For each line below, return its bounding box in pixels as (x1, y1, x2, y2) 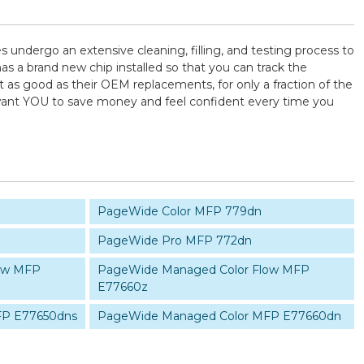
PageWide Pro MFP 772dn (97, 233, 252, 248)
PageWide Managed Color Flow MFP (97, 262, 310, 277)
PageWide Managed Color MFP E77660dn (97, 309, 341, 323)
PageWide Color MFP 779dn (97, 204, 262, 219)
